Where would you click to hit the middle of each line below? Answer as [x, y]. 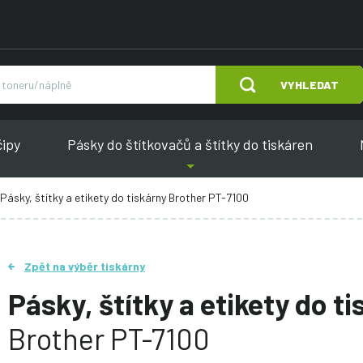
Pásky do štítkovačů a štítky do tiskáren [190, 144]
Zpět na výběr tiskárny [84, 267]
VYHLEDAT [310, 85]
